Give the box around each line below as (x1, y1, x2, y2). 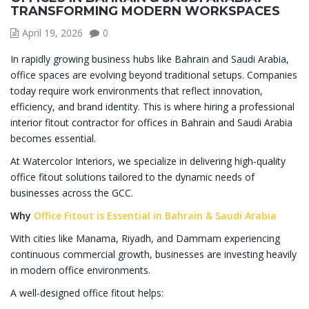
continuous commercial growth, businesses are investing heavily (10, 248, 297, 261)
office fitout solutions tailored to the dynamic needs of (10, 170, 255, 184)
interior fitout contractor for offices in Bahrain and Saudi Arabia (10, 116, 292, 130)
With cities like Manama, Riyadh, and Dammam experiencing (10, 232, 280, 246)
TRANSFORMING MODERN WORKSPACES (10, 3, 280, 19)
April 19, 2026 (22, 26, 83, 40)
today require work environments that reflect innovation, (10, 84, 263, 98)
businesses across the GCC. (10, 186, 133, 200)
